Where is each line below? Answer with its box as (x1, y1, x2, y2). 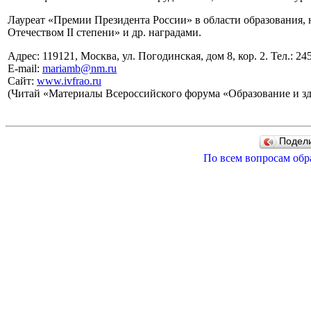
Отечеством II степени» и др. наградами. (8, 26, 201, 38)
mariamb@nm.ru (42, 62, 117, 74)
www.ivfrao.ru (37, 75, 101, 87)
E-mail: (8, 62, 42, 74)
